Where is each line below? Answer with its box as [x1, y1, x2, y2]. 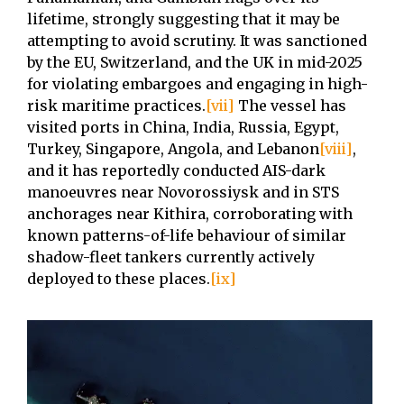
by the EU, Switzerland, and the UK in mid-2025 [27, 53, 363, 72]
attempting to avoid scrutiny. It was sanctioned [27, 32, 367, 50]
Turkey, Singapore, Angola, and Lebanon [27, 140, 319, 159]
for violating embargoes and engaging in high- [27, 75, 368, 94]
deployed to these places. [27, 270, 210, 289]
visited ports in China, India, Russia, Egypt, [27, 118, 339, 137]
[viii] [319, 140, 353, 159]
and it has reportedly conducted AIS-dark [27, 161, 326, 180]
